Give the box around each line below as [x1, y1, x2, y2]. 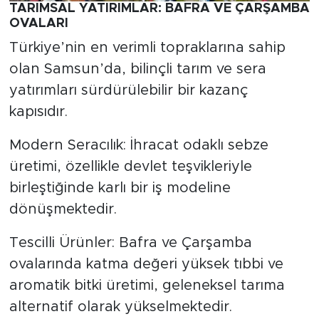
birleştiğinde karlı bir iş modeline [9, 181, 231, 196]
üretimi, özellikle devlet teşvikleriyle [9, 159, 252, 174]
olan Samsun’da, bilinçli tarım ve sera [9, 62, 266, 77]
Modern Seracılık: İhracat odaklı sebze [9, 138, 268, 153]
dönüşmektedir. [9, 202, 117, 217]
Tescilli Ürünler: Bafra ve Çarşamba [9, 236, 252, 251]
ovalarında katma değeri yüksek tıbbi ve [9, 257, 283, 272]
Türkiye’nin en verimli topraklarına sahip [9, 41, 286, 56]
